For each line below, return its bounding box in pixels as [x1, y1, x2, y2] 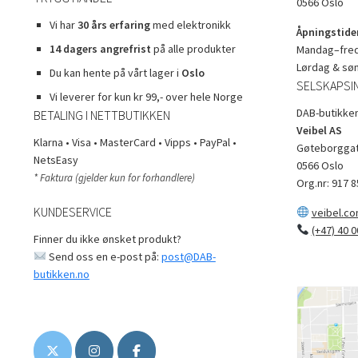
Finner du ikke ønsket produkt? [33, 231, 181, 246]
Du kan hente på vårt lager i [49, 65, 181, 80]
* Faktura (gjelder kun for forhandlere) [33, 170, 195, 185]
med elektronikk [149, 17, 231, 32]
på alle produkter [150, 41, 236, 56]
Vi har [49, 17, 78, 32]
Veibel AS [296, 122, 342, 137]
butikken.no [33, 266, 89, 281]
